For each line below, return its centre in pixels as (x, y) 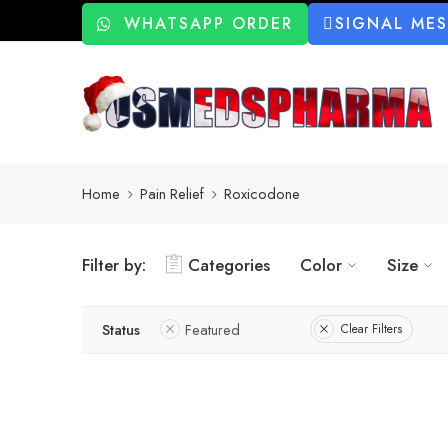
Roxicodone (262, 194)
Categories (229, 264)
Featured (212, 329)
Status (121, 329)
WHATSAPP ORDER (208, 23)
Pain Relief (172, 194)
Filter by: (114, 264)
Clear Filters (371, 329)
